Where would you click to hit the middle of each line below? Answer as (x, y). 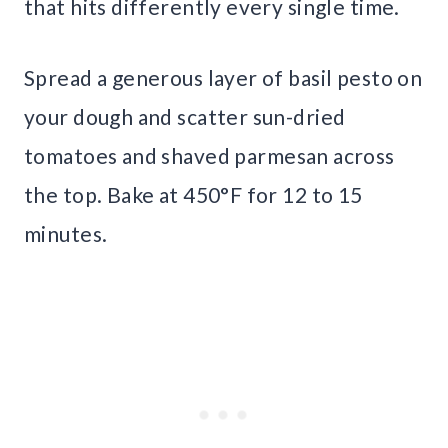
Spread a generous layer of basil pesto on (223, 78)
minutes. (66, 234)
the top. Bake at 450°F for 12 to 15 (193, 195)
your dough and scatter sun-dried (185, 117)
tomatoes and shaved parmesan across (209, 156)
